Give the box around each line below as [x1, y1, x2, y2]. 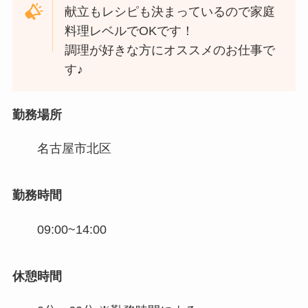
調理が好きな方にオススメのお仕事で [65, 43, 276, 57]
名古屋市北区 [36, 142, 111, 156]
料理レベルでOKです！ [65, 23, 195, 38]
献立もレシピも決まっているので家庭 [65, 4, 276, 19]
